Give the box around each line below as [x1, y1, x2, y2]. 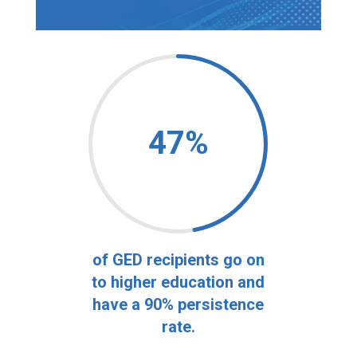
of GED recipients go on [92, 250, 265, 270]
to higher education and [92, 273, 265, 292]
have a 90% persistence [92, 295, 265, 315]
